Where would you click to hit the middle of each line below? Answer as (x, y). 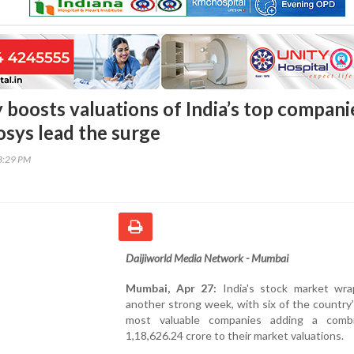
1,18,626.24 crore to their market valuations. (235, 335)
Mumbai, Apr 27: (171, 288)
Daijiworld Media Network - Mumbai (207, 258)
